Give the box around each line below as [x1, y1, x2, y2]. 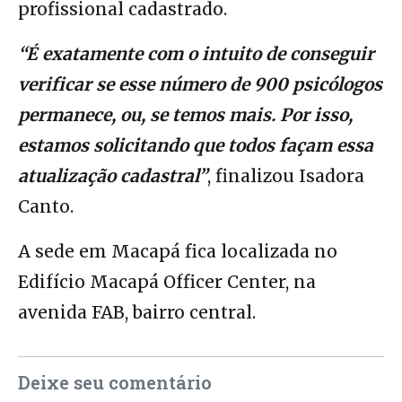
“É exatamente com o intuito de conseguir [18, 42, 374, 65]
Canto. [18, 195, 74, 217]
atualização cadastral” [18, 164, 207, 187]
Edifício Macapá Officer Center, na [18, 270, 316, 293]
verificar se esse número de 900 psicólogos [18, 73, 382, 95]
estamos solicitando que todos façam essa [18, 134, 373, 156]
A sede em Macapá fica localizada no [18, 240, 337, 262]
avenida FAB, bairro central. [18, 301, 256, 323]
